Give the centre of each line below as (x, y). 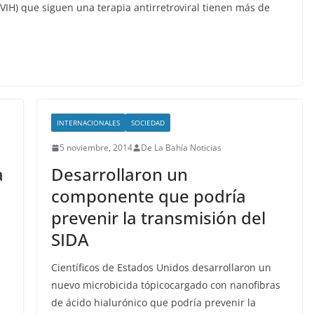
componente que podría (148, 196)
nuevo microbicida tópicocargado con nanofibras (165, 285)
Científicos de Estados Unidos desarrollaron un (161, 267)
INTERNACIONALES (88, 123)
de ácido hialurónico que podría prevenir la (153, 302)
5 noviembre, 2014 (96, 148)
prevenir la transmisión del (158, 218)
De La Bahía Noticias (181, 148)
